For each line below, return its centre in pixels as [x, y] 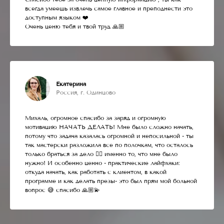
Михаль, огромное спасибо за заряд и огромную [95, 118]
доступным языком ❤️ [57, 17]
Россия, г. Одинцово [86, 92]
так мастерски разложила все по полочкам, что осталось [109, 145]
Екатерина [71, 84]
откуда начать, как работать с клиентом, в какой [96, 172]
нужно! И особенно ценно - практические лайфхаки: [102, 163]
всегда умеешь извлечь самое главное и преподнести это [109, 8]
